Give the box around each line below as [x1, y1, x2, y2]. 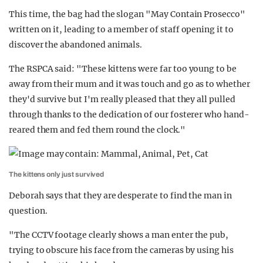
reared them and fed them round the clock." [9, 124, 186, 135]
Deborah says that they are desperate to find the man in [9, 190, 232, 201]
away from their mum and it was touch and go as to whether [9, 79, 250, 89]
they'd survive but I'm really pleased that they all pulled [9, 94, 235, 104]
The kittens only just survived [9, 170, 104, 178]
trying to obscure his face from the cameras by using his [9, 245, 234, 255]
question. [9, 205, 48, 216]
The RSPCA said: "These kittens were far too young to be [9, 63, 237, 74]
